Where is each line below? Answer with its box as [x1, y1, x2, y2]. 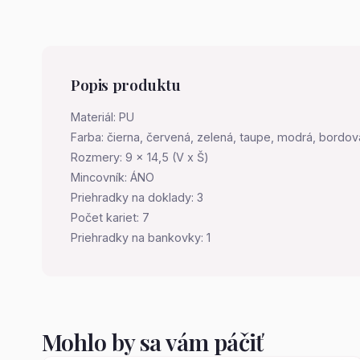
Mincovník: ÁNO [71, 170, 154, 184]
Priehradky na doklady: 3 [71, 190, 203, 204]
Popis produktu [71, 73, 181, 95]
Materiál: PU [71, 109, 134, 124]
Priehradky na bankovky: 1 [71, 230, 211, 244]
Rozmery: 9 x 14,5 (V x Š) [71, 149, 209, 164]
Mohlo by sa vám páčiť [42, 325, 264, 357]
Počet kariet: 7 [71, 210, 149, 224]
